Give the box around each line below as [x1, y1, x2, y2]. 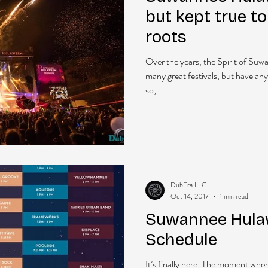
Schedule [145, 229, 217, 250]
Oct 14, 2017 [170, 190, 209, 202]
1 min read [220, 190, 248, 202]
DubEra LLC [170, 179, 207, 190]
